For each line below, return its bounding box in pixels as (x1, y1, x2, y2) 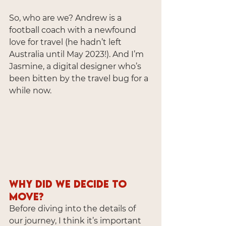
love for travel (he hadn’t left (9, 37, 124, 47)
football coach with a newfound (9, 25, 138, 35)
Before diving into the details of (9, 203, 138, 213)
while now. (9, 86, 51, 95)
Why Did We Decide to (9, 178, 130, 190)
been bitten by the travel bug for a (9, 74, 150, 83)
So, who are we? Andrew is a (9, 13, 124, 23)
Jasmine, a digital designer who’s (9, 62, 143, 71)
